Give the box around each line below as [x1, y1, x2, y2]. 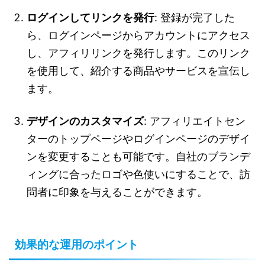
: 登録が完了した [154, 11, 235, 24]
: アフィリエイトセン [144, 115, 245, 128]
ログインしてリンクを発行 [27, 11, 154, 24]
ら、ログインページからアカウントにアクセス [27, 29, 250, 42]
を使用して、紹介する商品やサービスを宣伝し [27, 64, 250, 77]
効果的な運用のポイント [15, 238, 138, 251]
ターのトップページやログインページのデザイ [27, 132, 250, 146]
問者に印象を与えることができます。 [27, 186, 208, 199]
